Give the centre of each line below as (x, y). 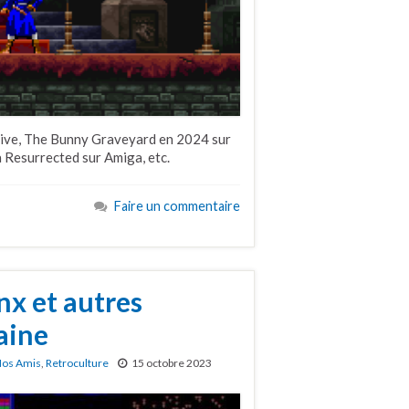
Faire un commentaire (177, 205)
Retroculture (77, 363)
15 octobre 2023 (172, 363)
